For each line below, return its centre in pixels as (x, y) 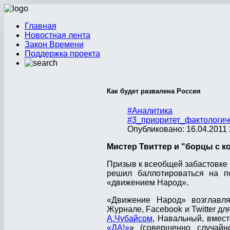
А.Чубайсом (130, 219)
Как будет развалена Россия (154, 91)
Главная (41, 26)
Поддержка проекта (62, 54)
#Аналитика (150, 111)
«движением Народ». (148, 183)
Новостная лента (57, 35)
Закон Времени (54, 44)
